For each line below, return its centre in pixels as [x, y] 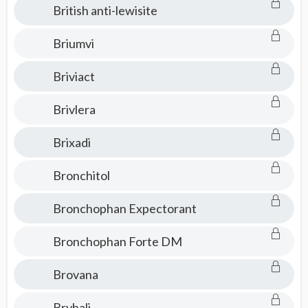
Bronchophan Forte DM [117, 241]
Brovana [75, 274]
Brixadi [71, 142]
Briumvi [73, 43]
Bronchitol [81, 175]
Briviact [74, 76]
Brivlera [74, 109]
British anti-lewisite [105, 10]
